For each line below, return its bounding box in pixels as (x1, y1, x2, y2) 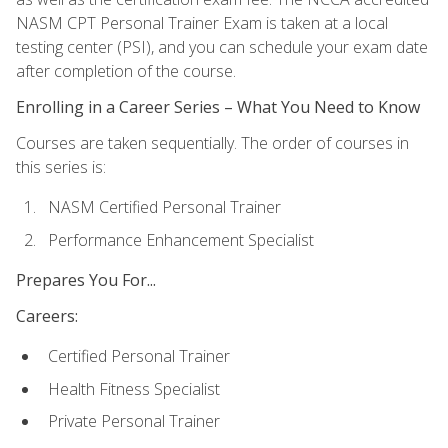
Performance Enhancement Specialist (48, 228, 314, 251)
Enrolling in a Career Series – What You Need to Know (16, 95, 420, 118)
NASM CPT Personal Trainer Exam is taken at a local (16, 11, 388, 34)
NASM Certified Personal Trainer (48, 195, 281, 218)
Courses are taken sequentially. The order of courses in (16, 131, 409, 154)
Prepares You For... (16, 268, 156, 291)
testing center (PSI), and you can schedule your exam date (16, 35, 428, 58)
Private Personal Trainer (48, 410, 220, 433)
